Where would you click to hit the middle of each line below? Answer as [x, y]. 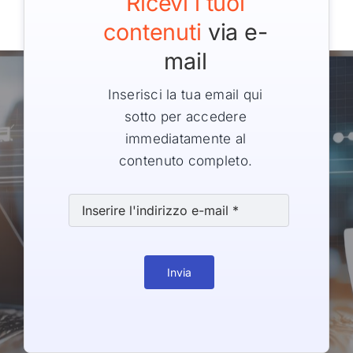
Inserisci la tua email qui [186, 94]
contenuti [152, 32]
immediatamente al [186, 138]
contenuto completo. [186, 160]
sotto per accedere [186, 116]
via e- [234, 32]
